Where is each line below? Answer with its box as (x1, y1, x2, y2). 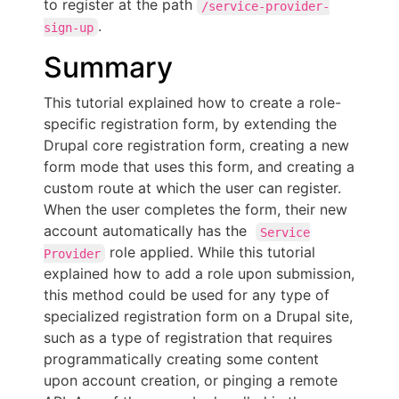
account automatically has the (44, 222, 256, 240)
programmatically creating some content (44, 350, 319, 369)
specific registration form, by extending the (44, 115, 337, 134)
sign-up (44, 20, 94, 35)
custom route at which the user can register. (44, 179, 341, 198)
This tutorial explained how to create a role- (44, 94, 341, 112)
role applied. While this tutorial (105, 243, 315, 262)
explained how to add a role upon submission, (44, 265, 354, 283)
